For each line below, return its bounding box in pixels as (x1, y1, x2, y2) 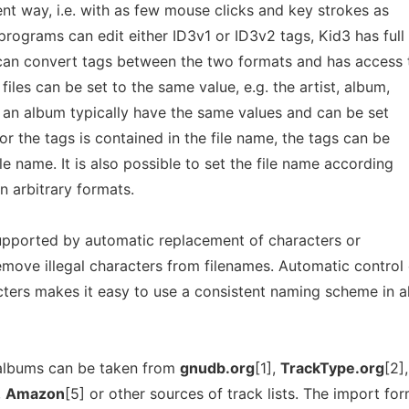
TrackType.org (280, 359, 384, 377)
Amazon (5, 384, 65, 403)
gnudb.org (180, 359, 255, 377)
